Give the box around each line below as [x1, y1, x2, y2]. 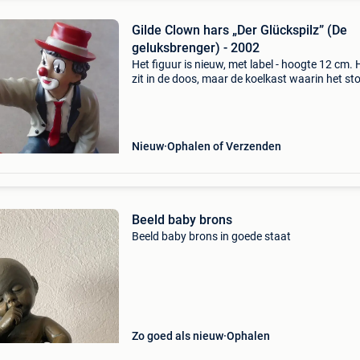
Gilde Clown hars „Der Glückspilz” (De [131, 22, 347, 38]
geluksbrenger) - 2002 [131, 40, 260, 55]
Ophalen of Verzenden [166, 140, 281, 153]
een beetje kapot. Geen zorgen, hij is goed [131, 87, 335, 100]
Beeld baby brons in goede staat [131, 230, 291, 243]
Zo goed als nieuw [131, 329, 223, 342]
